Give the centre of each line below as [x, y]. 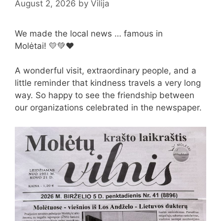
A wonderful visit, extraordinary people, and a [106, 71]
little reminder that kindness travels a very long [108, 83]
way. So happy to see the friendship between [105, 95]
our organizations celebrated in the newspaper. [110, 108]
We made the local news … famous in [89, 33]
